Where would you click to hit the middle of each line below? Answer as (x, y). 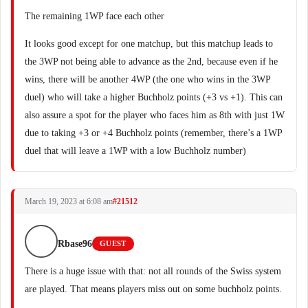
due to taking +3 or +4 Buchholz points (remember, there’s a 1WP (153, 133)
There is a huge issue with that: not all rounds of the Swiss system (153, 271)
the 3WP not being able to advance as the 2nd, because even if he (151, 62)
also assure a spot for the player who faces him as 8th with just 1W (155, 115)
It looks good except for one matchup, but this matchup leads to (149, 44)
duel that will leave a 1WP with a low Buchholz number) (135, 151)
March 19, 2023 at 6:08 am (69, 201)
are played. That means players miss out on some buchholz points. (153, 289)
